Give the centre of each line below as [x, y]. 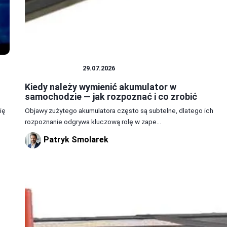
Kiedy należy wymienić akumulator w [100, 87]
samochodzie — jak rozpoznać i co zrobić [111, 97]
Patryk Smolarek [76, 140]
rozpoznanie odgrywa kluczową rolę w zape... [93, 122]
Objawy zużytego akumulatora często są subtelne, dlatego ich [119, 111]
